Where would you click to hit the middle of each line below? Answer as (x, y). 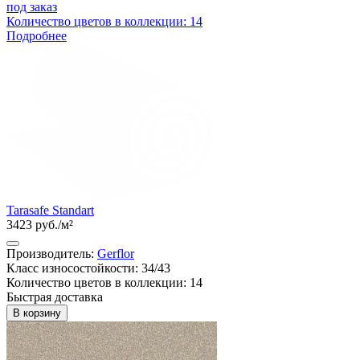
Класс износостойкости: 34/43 (88, 268)
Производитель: (52, 254)
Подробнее (37, 35)
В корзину (37, 313)
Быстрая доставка (55, 297)
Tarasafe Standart (50, 211)
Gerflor (116, 254)
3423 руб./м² (40, 225)
